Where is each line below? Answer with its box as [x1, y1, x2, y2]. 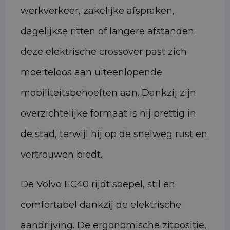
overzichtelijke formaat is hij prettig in [21, 108, 196, 120]
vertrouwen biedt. [21, 149, 102, 161]
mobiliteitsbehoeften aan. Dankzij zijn [21, 87, 196, 99]
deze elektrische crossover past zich [21, 46, 187, 58]
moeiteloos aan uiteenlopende [21, 67, 162, 79]
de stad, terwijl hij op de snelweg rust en [21, 128, 207, 140]
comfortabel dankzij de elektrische [21, 199, 181, 211]
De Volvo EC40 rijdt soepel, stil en [21, 179, 175, 190]
